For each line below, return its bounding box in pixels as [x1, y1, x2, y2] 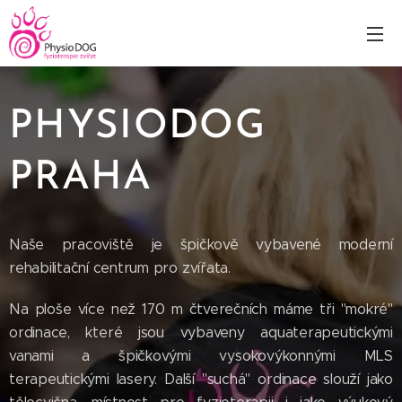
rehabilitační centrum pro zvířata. [9, 259, 235, 276]
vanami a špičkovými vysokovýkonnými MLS [9, 347, 393, 364]
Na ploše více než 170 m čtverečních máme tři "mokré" [9, 301, 393, 318]
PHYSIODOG [9, 108, 266, 147]
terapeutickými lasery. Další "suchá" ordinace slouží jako [9, 371, 393, 388]
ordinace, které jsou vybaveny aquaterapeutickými [9, 324, 393, 341]
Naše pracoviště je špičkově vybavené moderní [9, 236, 393, 253]
